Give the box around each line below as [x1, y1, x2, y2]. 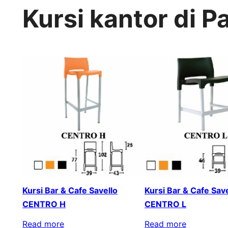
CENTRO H [22, 198, 66, 209]
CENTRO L [145, 198, 186, 209]
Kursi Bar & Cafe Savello [22, 185, 118, 195]
